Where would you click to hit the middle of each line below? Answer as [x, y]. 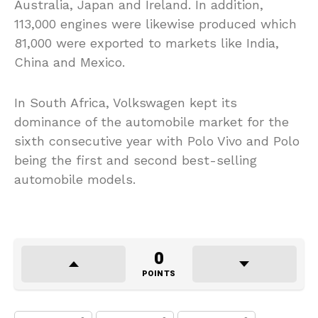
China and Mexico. [70, 62]
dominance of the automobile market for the [152, 122]
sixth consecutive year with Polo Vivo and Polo [157, 141]
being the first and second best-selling [136, 160]
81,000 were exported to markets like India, [147, 43]
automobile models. [75, 180]
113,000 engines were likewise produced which [155, 24]
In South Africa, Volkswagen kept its [126, 103]
